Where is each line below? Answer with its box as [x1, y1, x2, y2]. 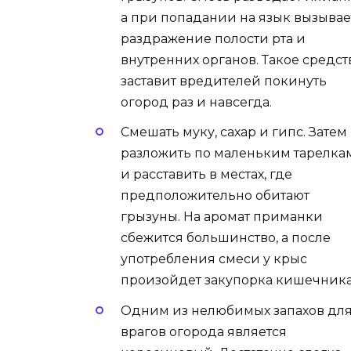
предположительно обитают [121, 188, 309, 204]
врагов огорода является [121, 324, 287, 339]
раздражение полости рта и [121, 31, 306, 47]
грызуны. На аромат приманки [121, 209, 323, 225]
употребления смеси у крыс [121, 251, 307, 267]
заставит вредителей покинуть [121, 74, 327, 89]
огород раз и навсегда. [121, 95, 272, 110]
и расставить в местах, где [121, 167, 292, 183]
